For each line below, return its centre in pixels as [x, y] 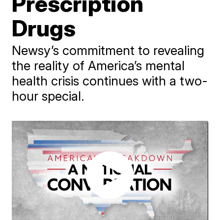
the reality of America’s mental [98, 66]
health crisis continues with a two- [110, 81]
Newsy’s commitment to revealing [108, 50]
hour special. [48, 96]
